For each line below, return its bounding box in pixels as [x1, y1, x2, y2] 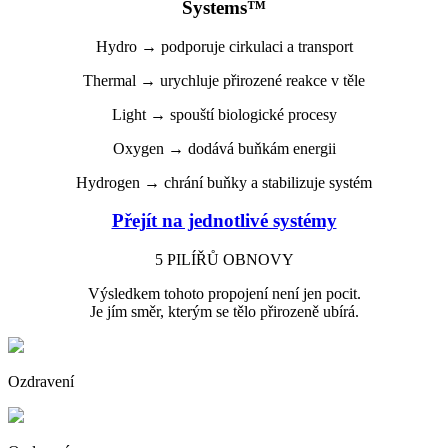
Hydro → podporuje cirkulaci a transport [95, 37, 353, 55]
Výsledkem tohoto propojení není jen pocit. [87, 285, 361, 303]
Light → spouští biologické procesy [111, 105, 337, 123]
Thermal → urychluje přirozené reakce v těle [83, 71, 365, 89]
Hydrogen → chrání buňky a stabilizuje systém [76, 173, 372, 191]
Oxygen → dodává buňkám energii [112, 139, 336, 157]
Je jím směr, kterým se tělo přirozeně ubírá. [89, 303, 359, 321]
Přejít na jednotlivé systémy [111, 210, 337, 232]
